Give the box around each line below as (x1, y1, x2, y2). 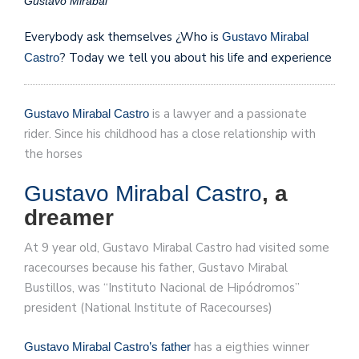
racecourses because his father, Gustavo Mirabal (24, 260, 288, 276)
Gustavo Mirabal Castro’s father (24, 339, 191, 353)
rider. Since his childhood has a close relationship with (24, 125, 316, 142)
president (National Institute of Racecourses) (24, 300, 272, 317)
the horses (24, 145, 83, 162)
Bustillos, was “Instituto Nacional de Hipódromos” (24, 280, 300, 296)
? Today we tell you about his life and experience (59, 50, 332, 67)
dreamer (24, 205, 114, 231)
